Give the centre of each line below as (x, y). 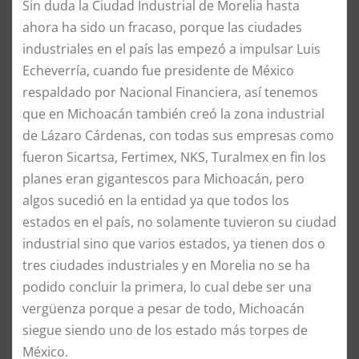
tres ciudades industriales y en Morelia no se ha (166, 265)
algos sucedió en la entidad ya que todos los (156, 200)
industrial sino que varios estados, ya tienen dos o (174, 243)
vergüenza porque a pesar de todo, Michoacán (163, 308)
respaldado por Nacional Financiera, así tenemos (170, 92)
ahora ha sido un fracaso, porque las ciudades (162, 27)
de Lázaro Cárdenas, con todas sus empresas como (178, 135)
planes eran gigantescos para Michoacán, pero (163, 178)
